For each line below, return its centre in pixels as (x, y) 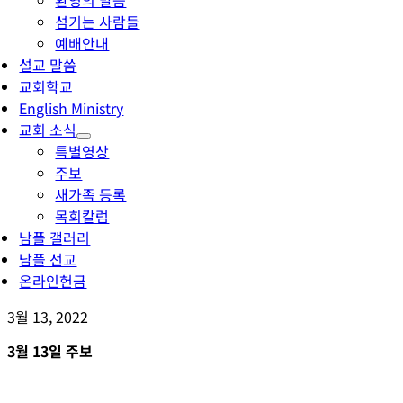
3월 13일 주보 (50, 351)
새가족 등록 (91, 194)
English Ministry (72, 108)
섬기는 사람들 (98, 22)
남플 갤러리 (55, 237)
